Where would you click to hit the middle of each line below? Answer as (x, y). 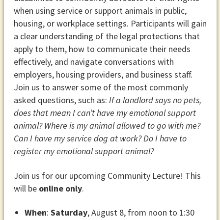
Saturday (69, 213)
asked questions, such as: (61, 100)
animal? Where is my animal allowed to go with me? (107, 126)
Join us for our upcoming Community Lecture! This (107, 175)
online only (60, 188)
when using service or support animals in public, (100, 11)
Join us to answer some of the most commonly (101, 87)
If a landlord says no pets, (155, 100)
